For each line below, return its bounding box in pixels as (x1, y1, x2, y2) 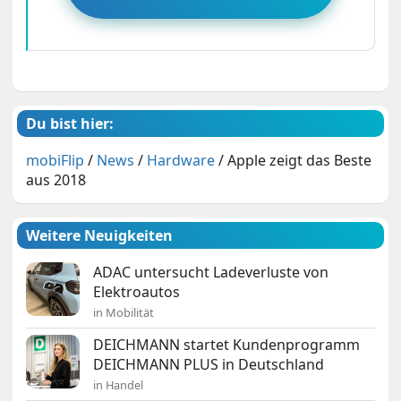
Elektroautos (93, 282, 181, 303)
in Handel (93, 377, 144, 394)
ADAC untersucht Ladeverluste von (93, 262, 329, 283)
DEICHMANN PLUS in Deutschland (93, 354, 325, 375)
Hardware (147, 150, 216, 171)
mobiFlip (26, 150, 85, 171)
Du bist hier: (26, 114, 115, 134)
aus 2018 (26, 170, 87, 191)
